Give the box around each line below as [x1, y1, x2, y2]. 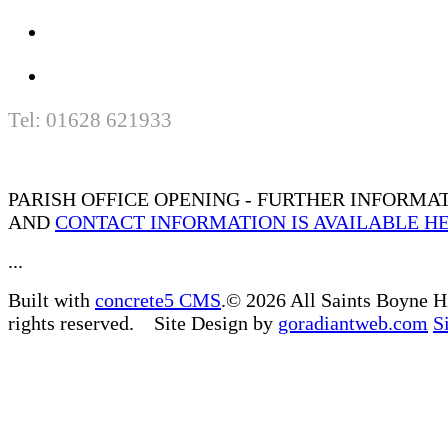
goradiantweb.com [278, 311, 428, 334]
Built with [8, 288, 95, 311]
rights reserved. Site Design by [8, 311, 278, 334]
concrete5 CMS [95, 288, 221, 311]
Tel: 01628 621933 [8, 107, 172, 132]
